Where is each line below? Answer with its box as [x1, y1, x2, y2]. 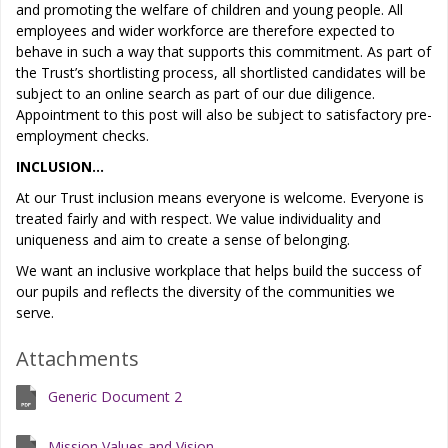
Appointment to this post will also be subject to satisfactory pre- [16, 105, 432, 124]
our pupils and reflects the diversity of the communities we [16, 282, 395, 301]
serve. [16, 303, 54, 322]
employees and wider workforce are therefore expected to [16, 21, 395, 40]
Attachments [16, 345, 139, 372]
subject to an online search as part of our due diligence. [16, 84, 375, 103]
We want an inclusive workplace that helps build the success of [16, 261, 421, 280]
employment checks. [16, 126, 149, 145]
